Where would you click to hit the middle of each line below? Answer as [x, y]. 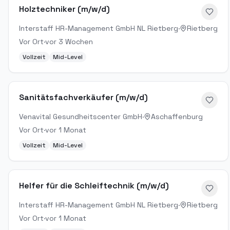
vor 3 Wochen [69, 42]
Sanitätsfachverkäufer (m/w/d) [83, 97]
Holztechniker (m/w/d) [64, 9]
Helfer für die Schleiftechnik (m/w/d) [94, 186]
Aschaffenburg [177, 117]
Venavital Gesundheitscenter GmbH [81, 117]
